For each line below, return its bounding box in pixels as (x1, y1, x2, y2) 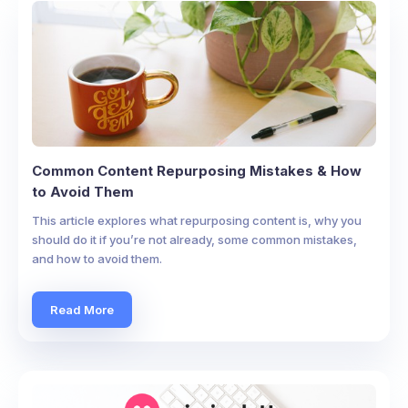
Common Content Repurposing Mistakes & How (32, 162, 362, 179)
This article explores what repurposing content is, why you (32, 213, 362, 228)
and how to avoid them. (32, 251, 162, 266)
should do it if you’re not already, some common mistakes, (32, 232, 357, 247)
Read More (50, 301, 114, 317)
